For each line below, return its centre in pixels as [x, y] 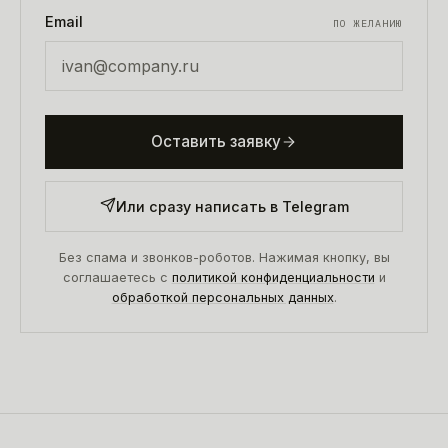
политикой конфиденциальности [273, 277]
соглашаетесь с [115, 277]
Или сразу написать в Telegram [232, 206]
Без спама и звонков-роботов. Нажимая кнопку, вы [224, 257]
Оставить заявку [216, 141]
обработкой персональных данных [222, 297]
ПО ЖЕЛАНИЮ [368, 23]
